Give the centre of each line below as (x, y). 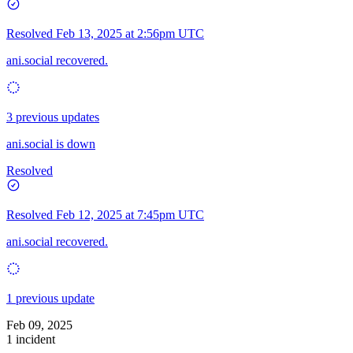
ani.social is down (51, 143)
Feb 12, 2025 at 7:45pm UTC (130, 214)
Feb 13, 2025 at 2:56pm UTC (130, 33)
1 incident (31, 339)
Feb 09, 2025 (39, 325)
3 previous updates (53, 117)
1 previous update (50, 298)
